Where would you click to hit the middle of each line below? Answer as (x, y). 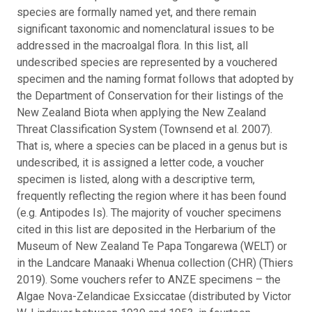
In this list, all (216, 45)
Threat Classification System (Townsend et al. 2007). (145, 129)
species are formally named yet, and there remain (136, 12)
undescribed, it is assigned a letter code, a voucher (140, 162)
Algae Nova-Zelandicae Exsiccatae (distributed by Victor (154, 296)
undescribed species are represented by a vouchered (147, 62)
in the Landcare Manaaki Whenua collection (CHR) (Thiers (155, 263)
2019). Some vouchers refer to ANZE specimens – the (149, 279)
